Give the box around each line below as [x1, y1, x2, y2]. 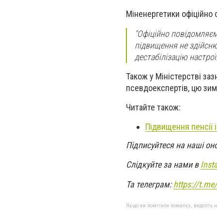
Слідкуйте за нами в [126, 159, 201, 170]
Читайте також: [126, 102, 181, 112]
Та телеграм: [126, 179, 173, 189]
